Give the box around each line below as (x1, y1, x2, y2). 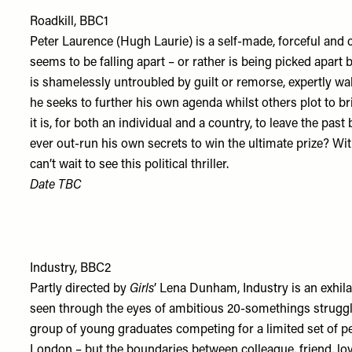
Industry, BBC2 (30, 262, 112, 275)
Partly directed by (30, 283, 130, 295)
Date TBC (30, 179, 82, 192)
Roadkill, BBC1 (30, 16, 109, 28)
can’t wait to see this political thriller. (30, 159, 229, 171)
